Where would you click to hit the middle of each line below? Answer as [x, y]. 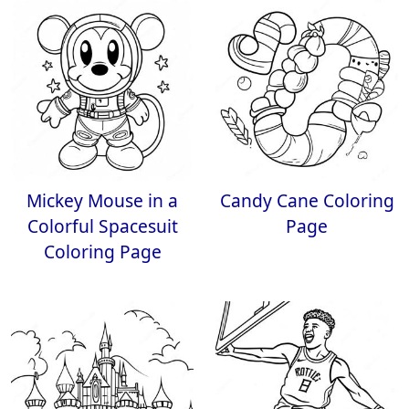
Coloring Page [102, 252]
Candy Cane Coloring [307, 200]
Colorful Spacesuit [102, 226]
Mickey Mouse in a [102, 200]
